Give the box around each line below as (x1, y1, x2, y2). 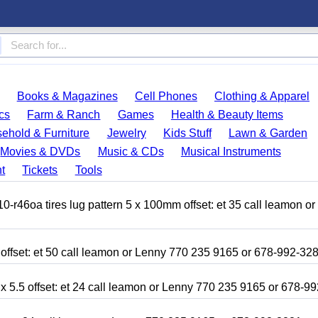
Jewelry (106, 127, 146, 139)
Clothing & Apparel (214, 90, 310, 102)
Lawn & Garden (229, 127, 308, 139)
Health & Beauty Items (170, 109, 283, 121)
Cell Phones (134, 90, 197, 102)
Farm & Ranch (27, 109, 101, 121)
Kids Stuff (163, 127, 212, 139)
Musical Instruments (180, 146, 281, 158)
